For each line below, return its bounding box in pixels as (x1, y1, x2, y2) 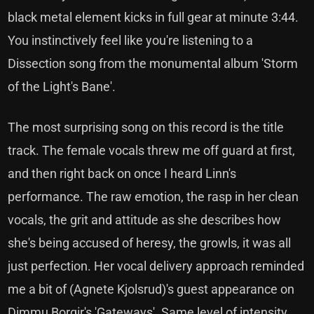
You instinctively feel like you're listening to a (8, 33, 254, 48)
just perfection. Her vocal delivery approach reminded (8, 259, 305, 273)
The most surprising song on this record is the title (8, 120, 285, 135)
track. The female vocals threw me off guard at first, (8, 143, 296, 158)
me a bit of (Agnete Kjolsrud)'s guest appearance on (8, 282, 295, 296)
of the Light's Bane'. (8, 79, 116, 94)
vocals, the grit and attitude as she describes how (8, 212, 282, 227)
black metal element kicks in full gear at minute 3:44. (8, 10, 299, 25)
